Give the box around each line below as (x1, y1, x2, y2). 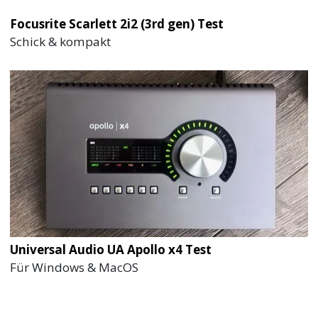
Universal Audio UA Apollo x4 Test (10, 241, 212, 258)
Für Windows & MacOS (10, 259, 139, 276)
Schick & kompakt (10, 33, 111, 50)
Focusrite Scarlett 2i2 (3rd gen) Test (10, 15, 224, 32)
